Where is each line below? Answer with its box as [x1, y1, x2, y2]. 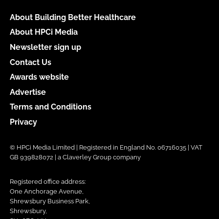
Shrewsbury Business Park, [10, 197, 90, 205]
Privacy [10, 117, 37, 127]
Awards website [10, 72, 69, 82]
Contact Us [10, 57, 51, 67]
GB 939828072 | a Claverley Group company [10, 153, 141, 161]
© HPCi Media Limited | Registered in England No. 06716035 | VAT [10, 144, 202, 152]
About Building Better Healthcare [10, 12, 136, 22]
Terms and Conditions [10, 102, 91, 112]
